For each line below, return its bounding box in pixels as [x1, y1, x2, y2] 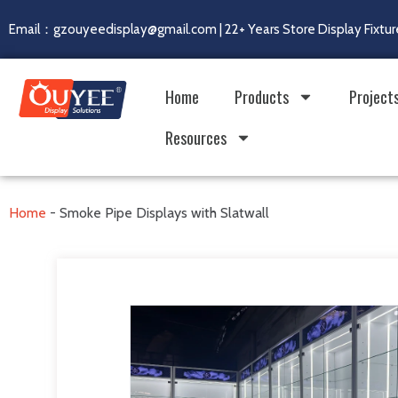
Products [234, 85, 289, 108]
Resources [164, 126, 227, 149]
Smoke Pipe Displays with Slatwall [60, 204, 269, 221]
